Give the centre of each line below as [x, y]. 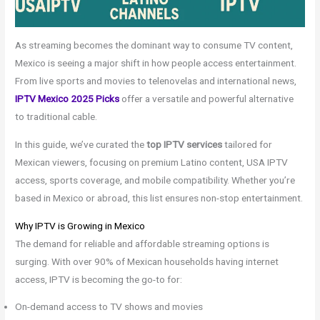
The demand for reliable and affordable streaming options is [142, 243]
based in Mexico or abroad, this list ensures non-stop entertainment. [159, 198]
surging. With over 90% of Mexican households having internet [147, 261]
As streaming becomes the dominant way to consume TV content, [154, 45]
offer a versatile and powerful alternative [207, 99]
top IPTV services [185, 145]
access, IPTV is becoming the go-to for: [99, 279]
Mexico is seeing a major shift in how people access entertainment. [156, 63]
